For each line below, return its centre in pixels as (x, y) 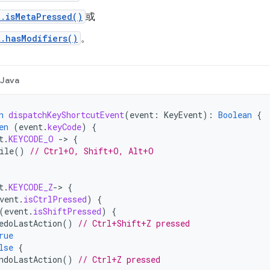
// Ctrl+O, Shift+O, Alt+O (92, 151)
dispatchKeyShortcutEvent (66, 115)
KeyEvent (183, 115)
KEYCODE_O (31, 139)
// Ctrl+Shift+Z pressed (134, 223)
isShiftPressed (67, 211)
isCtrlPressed (55, 199)
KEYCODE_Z (31, 187)
